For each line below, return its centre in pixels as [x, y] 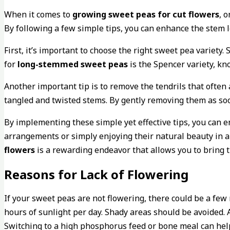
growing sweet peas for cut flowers [146, 15]
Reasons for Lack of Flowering [96, 175]
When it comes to [38, 15]
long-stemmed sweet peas [73, 64]
